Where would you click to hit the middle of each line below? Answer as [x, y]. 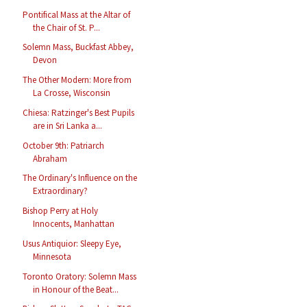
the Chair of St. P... [67, 27]
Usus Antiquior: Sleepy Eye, [72, 243]
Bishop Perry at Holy [61, 211]
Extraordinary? [61, 191]
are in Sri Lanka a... [68, 125]
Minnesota [52, 256]
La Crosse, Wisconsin [72, 93]
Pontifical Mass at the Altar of [77, 14]
